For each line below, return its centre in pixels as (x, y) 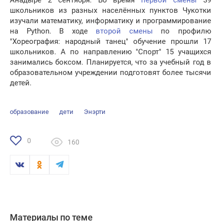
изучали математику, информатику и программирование (110, 21)
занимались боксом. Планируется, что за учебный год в (110, 62)
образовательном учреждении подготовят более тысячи (110, 73)
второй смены (124, 31)
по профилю (182, 31)
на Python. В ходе (53, 31)
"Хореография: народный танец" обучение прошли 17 (110, 42)
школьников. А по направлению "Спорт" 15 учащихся (110, 52)
